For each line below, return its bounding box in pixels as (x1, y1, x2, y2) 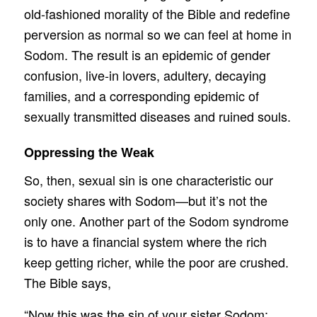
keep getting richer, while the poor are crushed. (23, 253, 289, 272)
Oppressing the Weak (23, 143, 154, 162)
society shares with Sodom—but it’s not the (23, 191, 267, 210)
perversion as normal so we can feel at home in (23, 25, 292, 44)
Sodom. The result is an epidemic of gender (23, 45, 270, 64)
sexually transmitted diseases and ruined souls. (23, 107, 291, 126)
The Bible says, (23, 273, 111, 292)
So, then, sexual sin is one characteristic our (23, 171, 273, 190)
